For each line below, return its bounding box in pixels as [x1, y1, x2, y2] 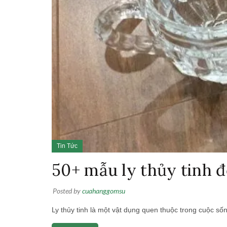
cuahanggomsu [82, 186, 125, 195]
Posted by [53, 186, 82, 195]
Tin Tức [57, 142, 78, 149]
